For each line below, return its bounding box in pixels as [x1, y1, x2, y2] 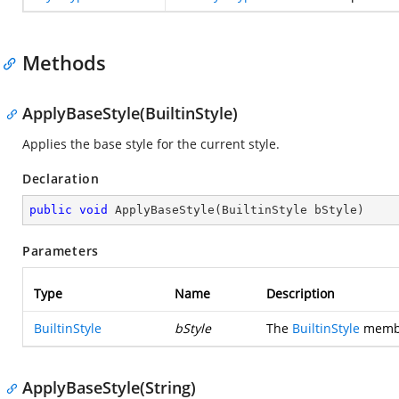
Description [266, 285, 335, 302]
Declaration [22, 170, 100, 187]
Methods [22, 49, 106, 76]
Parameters [22, 242, 99, 259]
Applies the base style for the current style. [22, 135, 280, 152]
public [29, 203, 72, 216]
